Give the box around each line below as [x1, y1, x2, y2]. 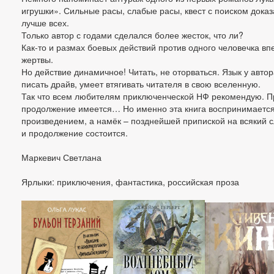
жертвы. [21, 53, 53, 65]
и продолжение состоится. [21, 127, 128, 139]
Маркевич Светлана [21, 151, 102, 163]
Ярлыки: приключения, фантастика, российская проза [21, 176, 239, 188]
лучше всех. [21, 17, 69, 29]
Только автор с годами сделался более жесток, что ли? [21, 29, 243, 41]
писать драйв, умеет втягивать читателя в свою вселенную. [21, 78, 261, 90]
